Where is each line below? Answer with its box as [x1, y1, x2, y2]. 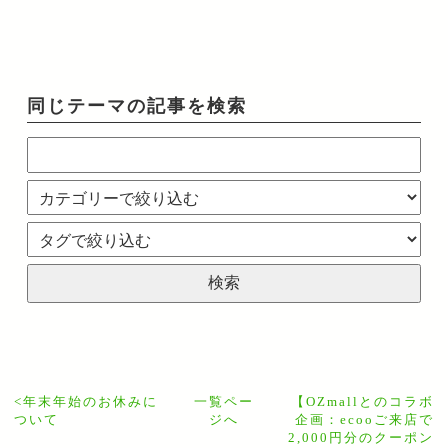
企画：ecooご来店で [295, 412, 434, 428]
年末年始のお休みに [23, 394, 158, 410]
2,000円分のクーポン [288, 430, 434, 446]
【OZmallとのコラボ [291, 394, 434, 410]
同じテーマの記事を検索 [27, 96, 248, 117]
